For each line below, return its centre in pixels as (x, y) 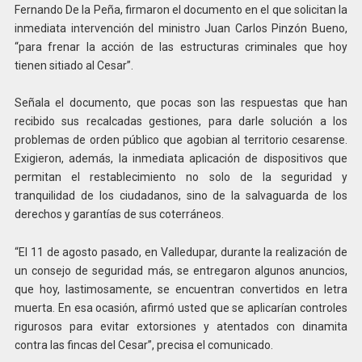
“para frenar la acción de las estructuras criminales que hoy (181, 46)
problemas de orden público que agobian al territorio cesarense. (181, 140)
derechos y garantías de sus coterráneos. (119, 215)
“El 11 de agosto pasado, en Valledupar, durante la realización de (181, 253)
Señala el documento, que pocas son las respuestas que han (181, 103)
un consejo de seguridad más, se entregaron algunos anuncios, (181, 271)
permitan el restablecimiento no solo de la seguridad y (181, 177)
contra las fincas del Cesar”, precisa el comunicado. (143, 345)
